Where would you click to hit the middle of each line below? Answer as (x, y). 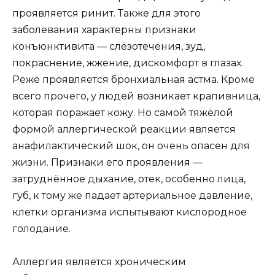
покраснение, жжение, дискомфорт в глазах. (128, 63)
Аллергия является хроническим (99, 261)
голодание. (41, 228)
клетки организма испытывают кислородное (130, 212)
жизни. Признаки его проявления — (107, 162)
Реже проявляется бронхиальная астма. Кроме (134, 79)
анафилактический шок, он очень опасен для (131, 145)
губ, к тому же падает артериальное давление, (132, 195)
